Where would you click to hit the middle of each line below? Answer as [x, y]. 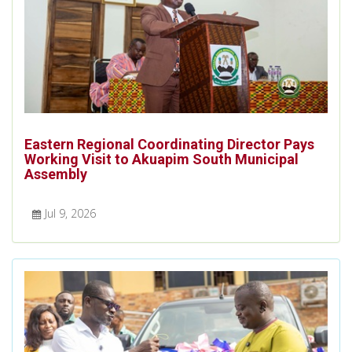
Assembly [56, 174]
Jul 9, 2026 [70, 213]
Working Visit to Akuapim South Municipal [161, 159]
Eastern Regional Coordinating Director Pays [169, 144]
